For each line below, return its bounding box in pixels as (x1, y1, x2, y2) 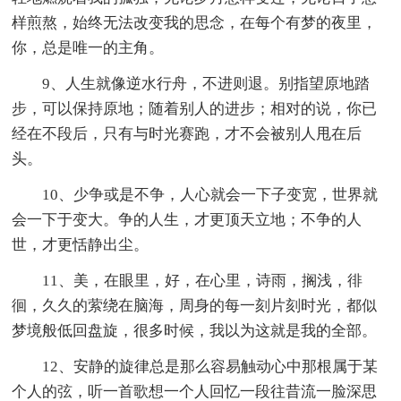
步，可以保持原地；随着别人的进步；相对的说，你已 (12, 100, 378, 118)
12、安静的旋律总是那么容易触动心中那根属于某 (42, 358, 379, 376)
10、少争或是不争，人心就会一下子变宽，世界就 (42, 186, 379, 204)
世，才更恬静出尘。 (12, 236, 149, 254)
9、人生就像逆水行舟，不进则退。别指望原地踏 (42, 75, 371, 93)
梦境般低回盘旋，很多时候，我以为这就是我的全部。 (12, 322, 378, 340)
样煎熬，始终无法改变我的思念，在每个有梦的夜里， (12, 14, 378, 32)
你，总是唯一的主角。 (12, 39, 165, 57)
